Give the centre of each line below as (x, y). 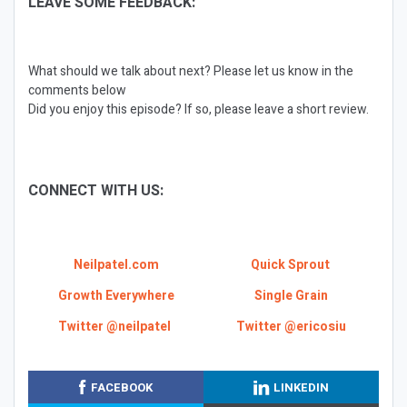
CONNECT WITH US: (98, 191)
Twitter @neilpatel (114, 326)
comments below (77, 90)
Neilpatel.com (116, 265)
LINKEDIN (302, 387)
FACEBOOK (121, 387)
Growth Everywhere (116, 296)
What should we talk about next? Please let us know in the (191, 71)
